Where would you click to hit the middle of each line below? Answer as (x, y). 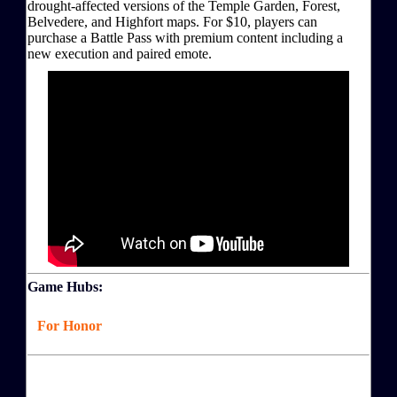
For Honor (70, 326)
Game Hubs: (69, 287)
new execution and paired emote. (120, 54)
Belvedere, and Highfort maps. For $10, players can (172, 22)
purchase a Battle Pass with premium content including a (185, 38)
